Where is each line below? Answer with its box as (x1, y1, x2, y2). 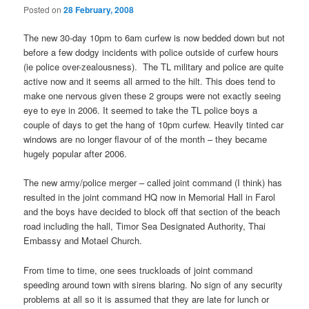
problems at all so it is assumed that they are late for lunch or (23, 292, 270, 306)
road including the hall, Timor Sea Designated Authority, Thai (23, 219, 266, 233)
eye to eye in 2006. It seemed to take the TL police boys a (23, 103, 258, 117)
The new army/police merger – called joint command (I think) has (23, 176, 283, 190)
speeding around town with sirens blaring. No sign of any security (23, 277, 283, 291)
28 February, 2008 (63, 3, 134, 17)
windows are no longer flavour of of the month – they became (23, 132, 268, 146)
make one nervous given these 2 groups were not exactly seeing (23, 89, 281, 103)
